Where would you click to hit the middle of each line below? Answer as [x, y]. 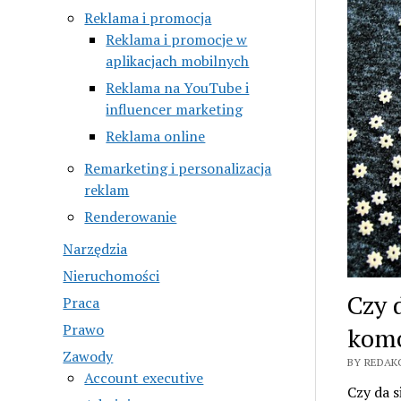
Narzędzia [95, 248]
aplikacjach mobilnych [178, 60]
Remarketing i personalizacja [178, 168]
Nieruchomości [111, 275]
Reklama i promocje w [177, 39]
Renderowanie [131, 216]
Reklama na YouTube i [178, 87]
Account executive [144, 377]
